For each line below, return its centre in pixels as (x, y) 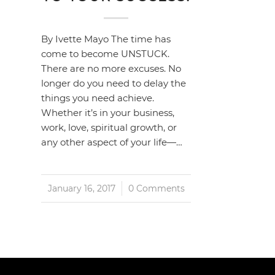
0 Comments (156, 188)
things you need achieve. (98, 98)
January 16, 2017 (81, 188)
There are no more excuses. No (111, 68)
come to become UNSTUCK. (105, 53)
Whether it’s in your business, (108, 112)
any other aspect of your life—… (112, 142)
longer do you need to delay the (114, 83)
